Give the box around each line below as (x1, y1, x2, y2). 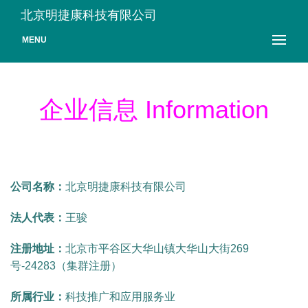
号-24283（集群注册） (10, 260, 122, 272)
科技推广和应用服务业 (65, 291, 175, 302)
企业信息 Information (39, 96, 269, 124)
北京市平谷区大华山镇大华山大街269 (65, 243, 249, 254)
